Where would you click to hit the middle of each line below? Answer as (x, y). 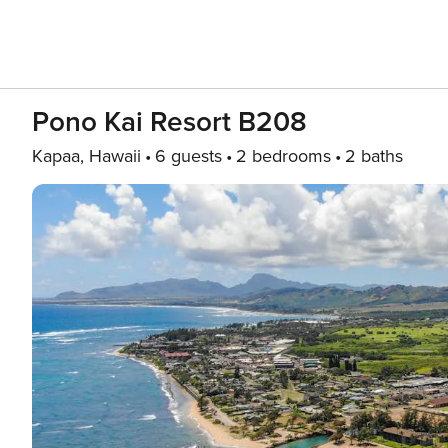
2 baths (374, 156)
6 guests (188, 156)
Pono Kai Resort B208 (169, 122)
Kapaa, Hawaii (86, 156)
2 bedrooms (283, 156)
